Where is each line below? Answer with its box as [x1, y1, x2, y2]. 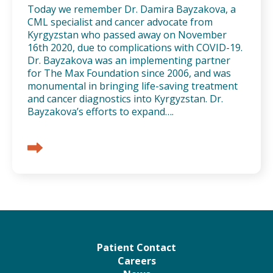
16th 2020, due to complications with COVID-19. [27, 40, 243, 54]
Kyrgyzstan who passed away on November [27, 27, 227, 41]
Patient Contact [97, 240, 176, 254]
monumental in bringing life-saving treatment [27, 79, 238, 93]
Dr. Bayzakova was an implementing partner [27, 53, 230, 67]
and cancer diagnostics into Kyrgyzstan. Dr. [27, 91, 223, 105]
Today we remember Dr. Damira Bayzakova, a [27, 2, 236, 16]
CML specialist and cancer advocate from [27, 15, 213, 29]
